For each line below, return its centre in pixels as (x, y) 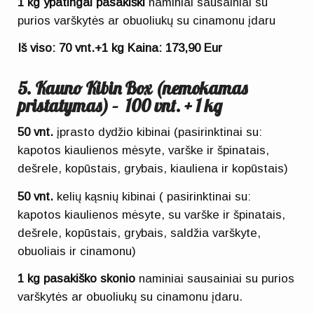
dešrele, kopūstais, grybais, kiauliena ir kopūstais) (153, 169)
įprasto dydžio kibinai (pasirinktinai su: (158, 132)
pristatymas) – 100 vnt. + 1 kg (120, 105)
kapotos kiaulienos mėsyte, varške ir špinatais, (144, 151)
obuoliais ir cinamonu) (77, 251)
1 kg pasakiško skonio (78, 278)
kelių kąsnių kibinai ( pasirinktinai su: (152, 196)
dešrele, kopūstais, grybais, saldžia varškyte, (139, 233)
